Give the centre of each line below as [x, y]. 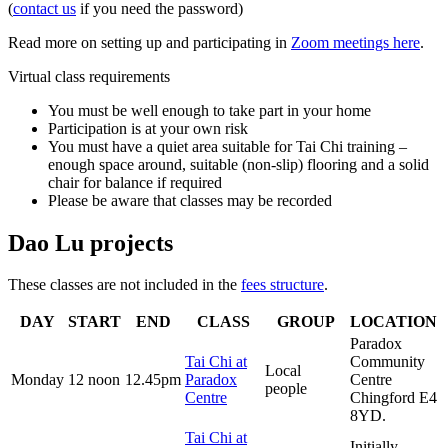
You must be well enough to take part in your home [209, 110]
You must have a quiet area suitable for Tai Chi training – [227, 146]
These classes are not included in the [124, 285]
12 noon [94, 380]
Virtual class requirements [89, 76]
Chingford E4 [393, 398]
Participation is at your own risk [148, 128]
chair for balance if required [135, 182]
